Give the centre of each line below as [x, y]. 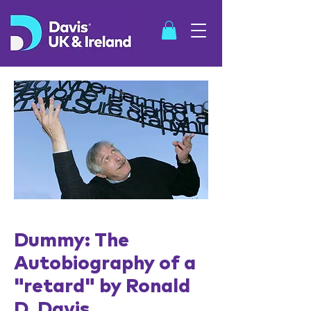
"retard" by [70, 287]
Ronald [158, 287]
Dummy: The [72, 241]
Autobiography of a [105, 264]
